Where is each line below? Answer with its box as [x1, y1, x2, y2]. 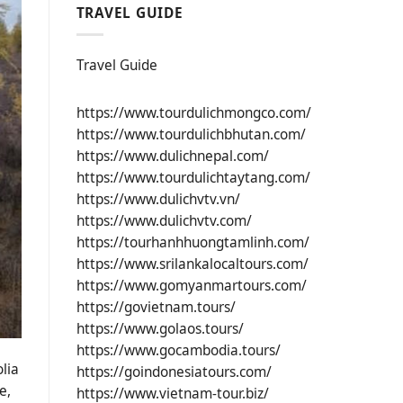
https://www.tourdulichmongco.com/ [76, 103, 311, 123]
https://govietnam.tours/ [76, 298, 236, 318]
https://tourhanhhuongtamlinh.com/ [76, 233, 309, 253]
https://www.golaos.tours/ [76, 319, 244, 339]
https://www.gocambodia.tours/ [76, 341, 281, 361]
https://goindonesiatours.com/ [76, 363, 272, 382]
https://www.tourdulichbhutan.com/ [76, 125, 306, 145]
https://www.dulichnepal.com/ [76, 147, 269, 166]
